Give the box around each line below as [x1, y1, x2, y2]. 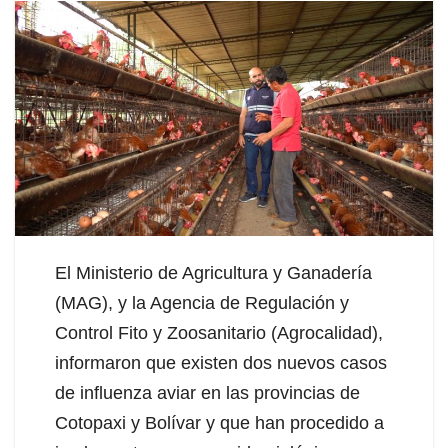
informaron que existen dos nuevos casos [55, 352, 387, 373]
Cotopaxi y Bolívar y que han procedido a [55, 412, 384, 433]
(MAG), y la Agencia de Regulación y [55, 292, 349, 313]
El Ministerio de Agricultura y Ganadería [55, 262, 372, 283]
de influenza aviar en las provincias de [55, 382, 360, 403]
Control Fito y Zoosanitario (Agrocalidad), [55, 322, 383, 343]
